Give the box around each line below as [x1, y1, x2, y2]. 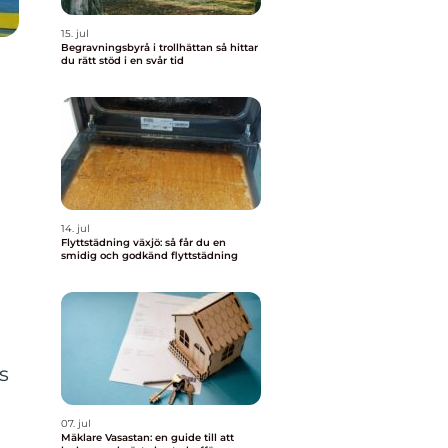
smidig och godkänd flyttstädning [61, 249, 238, 262]
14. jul [61, 222, 90, 235]
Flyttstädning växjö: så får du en [61, 236, 226, 249]
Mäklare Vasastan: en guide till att [61, 431, 234, 444]
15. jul [61, 27, 89, 40]
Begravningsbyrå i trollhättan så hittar [61, 41, 216, 54]
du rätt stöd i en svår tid [61, 54, 184, 67]
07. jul [61, 417, 91, 430]
